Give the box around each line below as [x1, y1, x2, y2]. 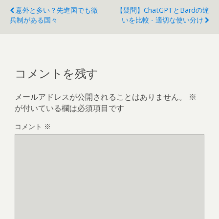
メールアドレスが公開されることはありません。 [15, 91, 187, 102]
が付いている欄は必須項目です [15, 102, 124, 113]
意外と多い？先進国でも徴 [16, 5, 98, 15]
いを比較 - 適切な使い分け [122, 15, 203, 24]
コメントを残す [15, 63, 98, 81]
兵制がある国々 [10, 15, 58, 24]
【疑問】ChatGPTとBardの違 [116, 5, 209, 15]
